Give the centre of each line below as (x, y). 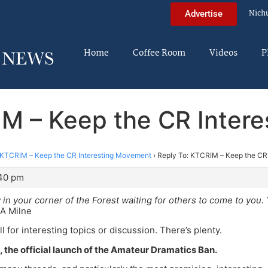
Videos (223, 53)
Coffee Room (159, 53)
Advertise (204, 13)
